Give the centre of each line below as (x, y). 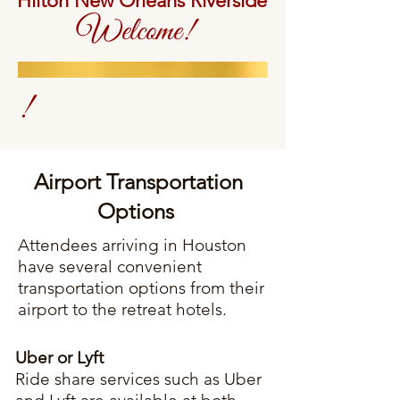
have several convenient (110, 267)
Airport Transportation (136, 182)
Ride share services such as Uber (138, 379)
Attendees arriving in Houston (132, 245)
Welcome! (135, 32)
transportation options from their (141, 288)
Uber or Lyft (59, 358)
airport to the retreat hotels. (122, 309)
